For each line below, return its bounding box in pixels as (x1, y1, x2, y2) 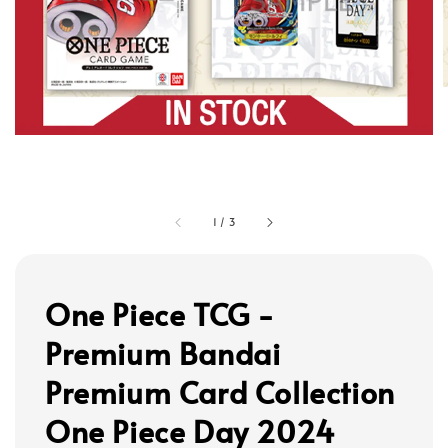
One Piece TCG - (45, 293, 276, 335)
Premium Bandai (45, 332, 281, 374)
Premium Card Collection (45, 371, 395, 413)
